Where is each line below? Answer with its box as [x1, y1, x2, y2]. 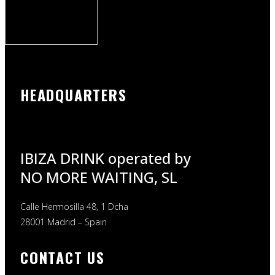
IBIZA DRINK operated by [20, 147, 191, 168]
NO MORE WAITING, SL [20, 166, 177, 187]
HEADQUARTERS [20, 83, 127, 106]
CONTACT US [20, 246, 105, 268]
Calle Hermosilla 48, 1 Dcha [20, 200, 128, 212]
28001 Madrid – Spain [20, 215, 107, 228]
